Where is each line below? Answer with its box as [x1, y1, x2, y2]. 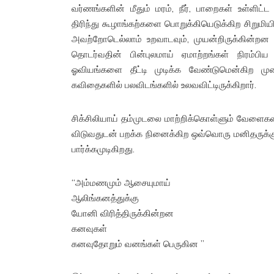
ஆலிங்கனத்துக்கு [72, 191, 139, 204]
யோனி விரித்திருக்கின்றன [72, 207, 174, 219]
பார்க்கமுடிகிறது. [72, 143, 135, 155]
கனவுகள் [72, 222, 107, 234]
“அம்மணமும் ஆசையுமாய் [72, 176, 171, 188]
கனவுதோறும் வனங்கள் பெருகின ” [72, 237, 204, 250]
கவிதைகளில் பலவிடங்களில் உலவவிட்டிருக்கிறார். [72, 78, 256, 91]
